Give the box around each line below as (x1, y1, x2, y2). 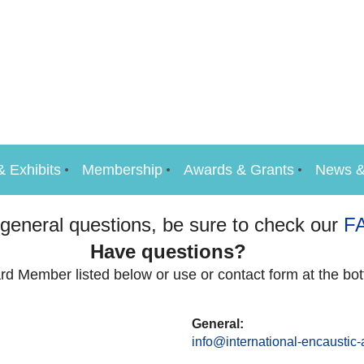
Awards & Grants (183, 162, 294, 178)
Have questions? (89, 240, 275, 262)
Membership (81, 162, 162, 178)
